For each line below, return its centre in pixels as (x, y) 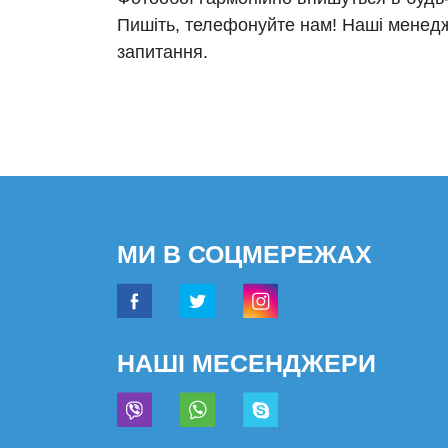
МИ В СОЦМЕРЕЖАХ (244, 254)
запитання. (162, 52)
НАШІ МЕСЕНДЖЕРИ (246, 363)
